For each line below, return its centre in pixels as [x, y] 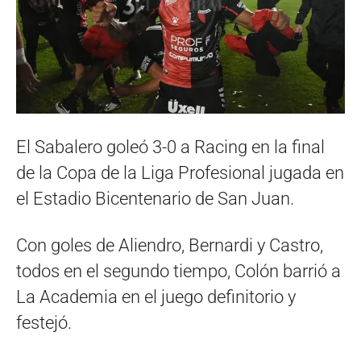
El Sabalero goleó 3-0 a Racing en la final [170, 147]
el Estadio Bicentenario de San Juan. [155, 199]
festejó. [44, 323]
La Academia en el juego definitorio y [156, 297]
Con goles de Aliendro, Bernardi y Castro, [170, 246]
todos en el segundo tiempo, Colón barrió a [178, 272]
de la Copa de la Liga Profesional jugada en [180, 173]
